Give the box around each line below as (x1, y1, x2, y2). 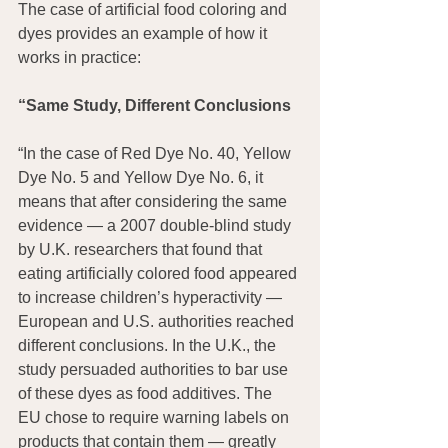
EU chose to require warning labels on (18, 408, 293, 426)
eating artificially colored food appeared (18, 264, 301, 282)
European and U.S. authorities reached (18, 312, 298, 330)
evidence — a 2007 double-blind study (18, 216, 295, 234)
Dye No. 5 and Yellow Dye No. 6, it (18, 168, 267, 186)
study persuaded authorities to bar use (18, 360, 292, 378)
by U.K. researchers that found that (18, 240, 266, 258)
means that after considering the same (18, 192, 291, 210)
